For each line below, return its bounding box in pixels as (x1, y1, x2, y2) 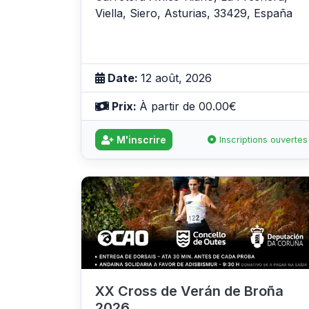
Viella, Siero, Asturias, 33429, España (95, 6, 292, 20)
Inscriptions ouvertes (217, 134, 308, 145)
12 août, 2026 (141, 70, 212, 85)
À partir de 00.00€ (139, 99, 237, 113)
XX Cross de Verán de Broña (95, 282, 283, 299)
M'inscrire (114, 133, 166, 146)
